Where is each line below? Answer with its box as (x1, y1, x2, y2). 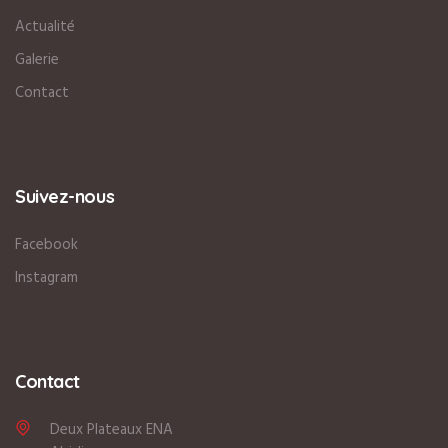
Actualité (15, 14, 76, 39)
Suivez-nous (15, 184, 115, 208)
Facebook (15, 232, 79, 257)
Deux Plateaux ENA (50, 417, 174, 442)
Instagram (15, 265, 79, 290)
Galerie (15, 47, 60, 72)
